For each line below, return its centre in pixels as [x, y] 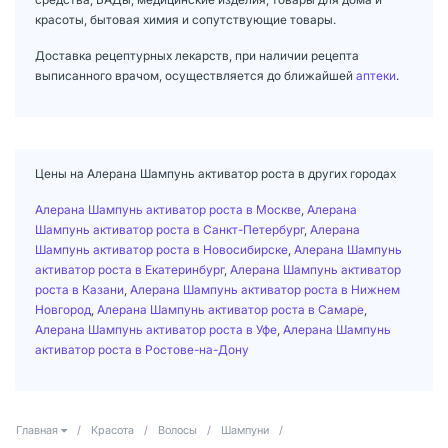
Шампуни [245, 429]
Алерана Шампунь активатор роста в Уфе [156, 329]
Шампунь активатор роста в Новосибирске [161, 249]
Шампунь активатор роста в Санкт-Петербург [169, 229]
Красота [112, 429]
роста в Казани [79, 289]
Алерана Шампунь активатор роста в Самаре [230, 309]
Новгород [63, 309]
